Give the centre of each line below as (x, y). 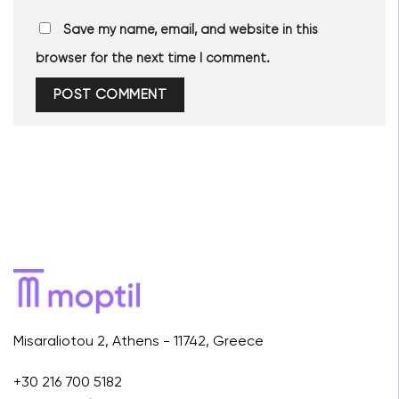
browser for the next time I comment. (153, 58)
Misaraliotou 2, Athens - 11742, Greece (138, 342)
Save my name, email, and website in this (191, 30)
